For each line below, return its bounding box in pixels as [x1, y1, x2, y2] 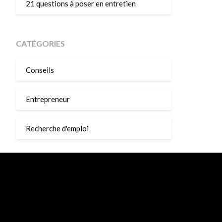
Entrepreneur [25, 94, 70, 104]
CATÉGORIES [15, 39, 65, 48]
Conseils [25, 65, 54, 74]
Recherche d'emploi [25, 123, 89, 133]
